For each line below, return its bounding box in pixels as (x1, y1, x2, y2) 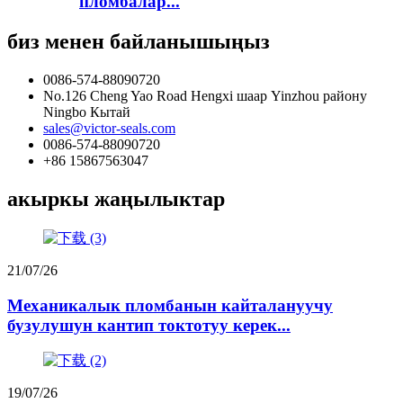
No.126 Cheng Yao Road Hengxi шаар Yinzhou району (43, 88, 367, 104)
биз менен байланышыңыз (7, 30, 270, 54)
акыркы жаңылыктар (7, 187, 225, 210)
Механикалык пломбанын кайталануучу (7, 295, 333, 315)
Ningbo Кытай (43, 104, 130, 121)
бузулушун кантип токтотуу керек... (7, 315, 291, 335)
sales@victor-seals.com (43, 121, 175, 137)
